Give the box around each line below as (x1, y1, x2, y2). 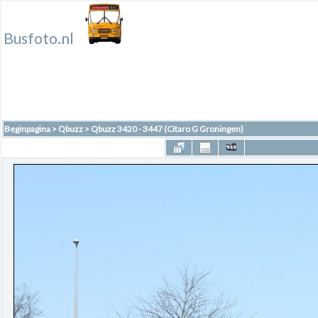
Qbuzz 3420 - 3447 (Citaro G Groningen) (91, 124, 243, 134)
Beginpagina (4, 124, 50, 134)
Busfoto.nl (4, 29, 74, 48)
